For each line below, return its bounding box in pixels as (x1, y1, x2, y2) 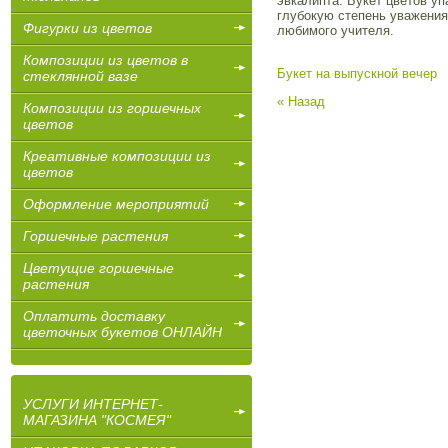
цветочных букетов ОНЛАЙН (23, 324, 222, 340)
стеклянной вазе (23, 68, 138, 84)
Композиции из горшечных (23, 100, 201, 116)
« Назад (277, 94, 325, 109)
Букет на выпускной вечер (277, 66, 437, 81)
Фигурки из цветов (23, 20, 152, 36)
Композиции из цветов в (23, 52, 188, 68)
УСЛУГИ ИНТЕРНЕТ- (23, 396, 163, 412)
